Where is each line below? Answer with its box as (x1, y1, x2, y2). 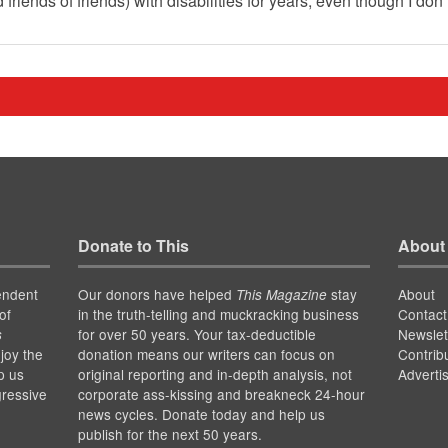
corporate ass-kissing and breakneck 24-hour (77, 383, 365, 404)
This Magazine (235, 284, 327, 304)
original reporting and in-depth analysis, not (77, 363, 352, 384)
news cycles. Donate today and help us (77, 403, 325, 424)
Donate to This (77, 233, 189, 257)
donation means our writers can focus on (77, 343, 335, 364)
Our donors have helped (77, 283, 236, 304)
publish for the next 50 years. (77, 423, 262, 444)
